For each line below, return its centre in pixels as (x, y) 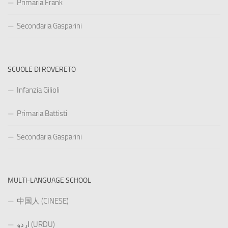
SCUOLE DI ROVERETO (42, 70)
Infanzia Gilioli (38, 90)
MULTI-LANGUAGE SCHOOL (49, 181)
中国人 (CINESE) (43, 201)
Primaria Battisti (42, 114)
